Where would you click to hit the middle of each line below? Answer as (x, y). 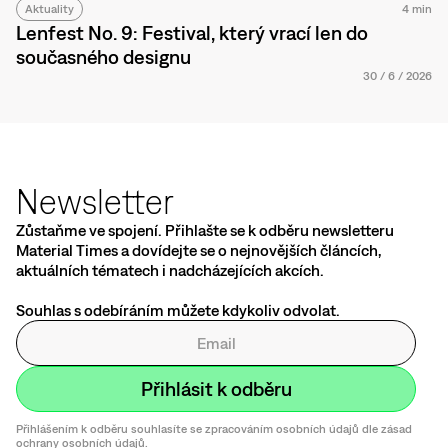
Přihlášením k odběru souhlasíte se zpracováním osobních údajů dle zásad (214, 429)
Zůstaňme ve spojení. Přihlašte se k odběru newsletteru (205, 230)
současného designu (103, 57)
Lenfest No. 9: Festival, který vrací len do (192, 33)
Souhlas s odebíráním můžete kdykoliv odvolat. (178, 310)
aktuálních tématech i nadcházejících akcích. (170, 270)
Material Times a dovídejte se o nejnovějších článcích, (198, 250)
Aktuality (49, 9)
